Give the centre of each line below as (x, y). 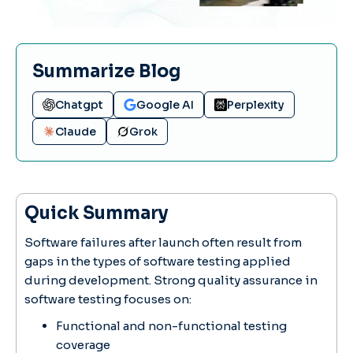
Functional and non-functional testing (171, 325)
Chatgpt (79, 104)
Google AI (165, 104)
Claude (76, 131)
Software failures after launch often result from (163, 242)
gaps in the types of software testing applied (158, 261)
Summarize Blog (106, 71)
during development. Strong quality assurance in (171, 280)
